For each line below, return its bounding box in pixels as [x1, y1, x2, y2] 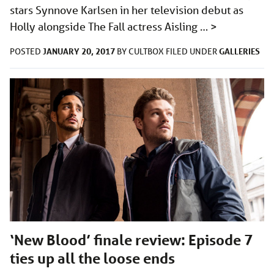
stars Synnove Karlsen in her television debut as [10, 3, 243, 17]
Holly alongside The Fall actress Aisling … [10, 20, 210, 34]
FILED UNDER [166, 46, 219, 57]
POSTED [10, 46, 43, 57]
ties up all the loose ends [10, 250, 175, 268]
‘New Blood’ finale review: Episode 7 [10, 231, 253, 250]
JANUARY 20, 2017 [43, 45, 115, 57]
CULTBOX [128, 46, 166, 57]
